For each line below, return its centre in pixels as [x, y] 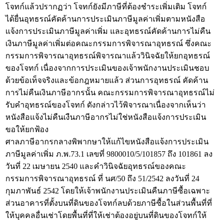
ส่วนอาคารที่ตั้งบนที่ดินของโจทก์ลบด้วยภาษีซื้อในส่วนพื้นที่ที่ [109, 203]
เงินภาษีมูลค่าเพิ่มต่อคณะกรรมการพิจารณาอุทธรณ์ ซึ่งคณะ [109, 43]
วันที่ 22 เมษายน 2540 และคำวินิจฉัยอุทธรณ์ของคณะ [96, 166]
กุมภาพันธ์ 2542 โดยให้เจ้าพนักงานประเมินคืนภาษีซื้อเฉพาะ [108, 191]
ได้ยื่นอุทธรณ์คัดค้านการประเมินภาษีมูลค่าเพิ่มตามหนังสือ [105, 19]
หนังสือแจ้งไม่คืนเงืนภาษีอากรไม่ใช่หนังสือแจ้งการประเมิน [106, 117]
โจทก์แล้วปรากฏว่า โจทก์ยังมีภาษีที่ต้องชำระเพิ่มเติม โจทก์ [106, 7]
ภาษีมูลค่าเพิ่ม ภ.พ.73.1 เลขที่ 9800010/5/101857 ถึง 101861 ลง [109, 154]
